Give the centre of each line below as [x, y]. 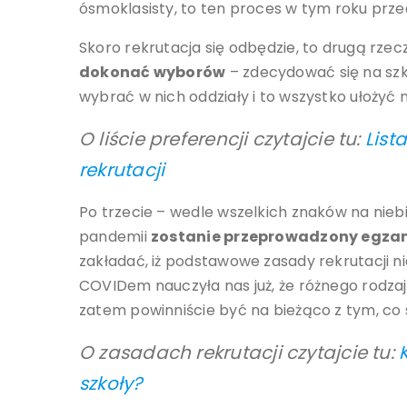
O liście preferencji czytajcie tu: [222, 139]
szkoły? [111, 384]
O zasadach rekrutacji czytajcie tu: [239, 353]
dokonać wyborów [153, 73]
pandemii [115, 237]
